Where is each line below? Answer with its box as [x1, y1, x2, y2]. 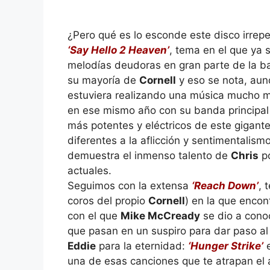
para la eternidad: [96, 239, 188, 252]
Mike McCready [121, 209, 200, 222]
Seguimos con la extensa [67, 179, 192, 192]
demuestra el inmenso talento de [67, 149, 231, 162]
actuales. [67, 164, 111, 177]
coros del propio [67, 194, 148, 207]
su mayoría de [67, 74, 139, 86]
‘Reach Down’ [192, 179, 259, 192]
